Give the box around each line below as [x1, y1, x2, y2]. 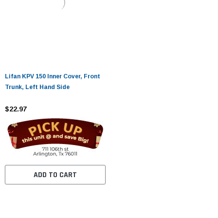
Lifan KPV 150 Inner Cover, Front [5, 73, 100, 80]
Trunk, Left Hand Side [5, 83, 70, 91]
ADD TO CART [33, 169, 77, 180]
